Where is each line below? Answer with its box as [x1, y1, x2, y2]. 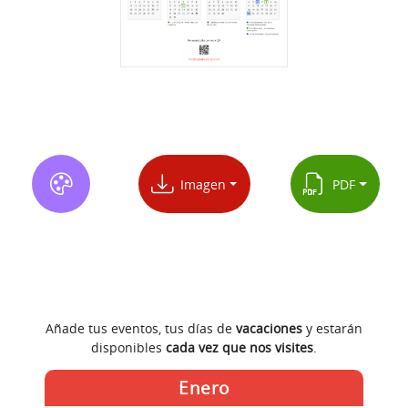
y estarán [302, 320, 362, 338]
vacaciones [236, 320, 302, 338]
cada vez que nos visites [166, 339, 313, 357]
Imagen [172, 175, 226, 193]
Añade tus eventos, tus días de [46, 320, 236, 338]
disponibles [91, 339, 166, 357]
